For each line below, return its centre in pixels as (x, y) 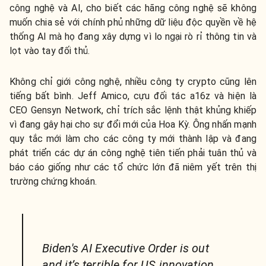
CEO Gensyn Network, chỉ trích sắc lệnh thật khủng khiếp (133, 110)
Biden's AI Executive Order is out (125, 248)
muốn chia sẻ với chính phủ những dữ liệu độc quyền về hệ (133, 23)
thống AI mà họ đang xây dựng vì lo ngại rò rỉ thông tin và (133, 37)
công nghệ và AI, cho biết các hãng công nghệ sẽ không (133, 8)
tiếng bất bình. (44, 96)
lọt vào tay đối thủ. (50, 51)
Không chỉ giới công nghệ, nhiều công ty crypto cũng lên (133, 82)
